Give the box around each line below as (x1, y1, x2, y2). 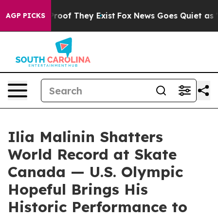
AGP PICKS (6, 11, 45, 20)
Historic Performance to (8, 198, 187, 216)
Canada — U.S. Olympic (8, 163, 183, 181)
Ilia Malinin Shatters (8, 127, 163, 146)
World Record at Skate (8, 145, 177, 163)
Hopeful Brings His (8, 180, 148, 199)
